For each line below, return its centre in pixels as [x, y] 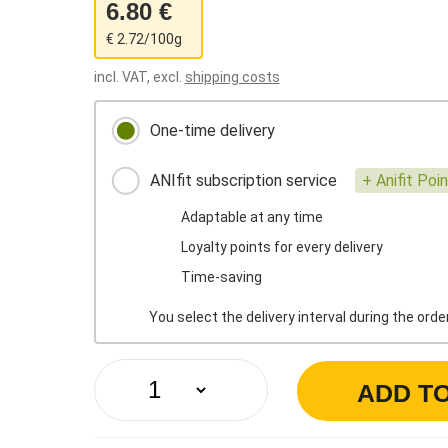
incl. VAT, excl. [139, 77]
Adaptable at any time [251, 217]
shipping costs [232, 77]
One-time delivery [210, 131]
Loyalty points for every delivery [281, 247]
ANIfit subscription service [243, 181]
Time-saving [221, 277]
